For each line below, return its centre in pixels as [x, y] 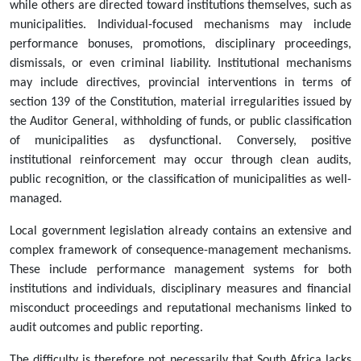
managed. [36, 199]
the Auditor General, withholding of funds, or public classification [180, 122]
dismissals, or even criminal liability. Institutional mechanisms [180, 64]
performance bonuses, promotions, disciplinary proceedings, [180, 45]
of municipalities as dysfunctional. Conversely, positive [180, 141]
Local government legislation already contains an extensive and [180, 232]
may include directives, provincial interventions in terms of [180, 83]
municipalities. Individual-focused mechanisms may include [180, 25]
